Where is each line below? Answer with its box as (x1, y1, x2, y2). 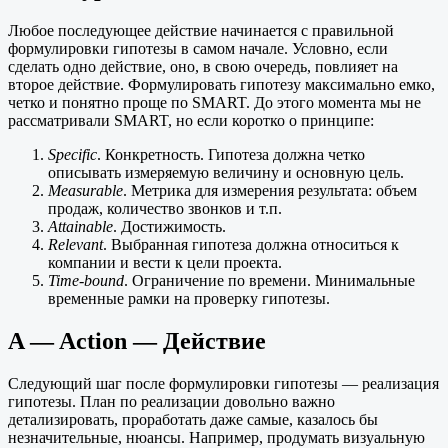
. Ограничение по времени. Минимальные (124, 271, 415, 289)
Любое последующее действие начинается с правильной (8, 21, 394, 39)
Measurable (48, 181, 123, 199)
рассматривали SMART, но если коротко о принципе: (8, 111, 374, 129)
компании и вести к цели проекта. (48, 253, 282, 271)
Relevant (48, 235, 103, 253)
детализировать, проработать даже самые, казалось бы (8, 410, 378, 428)
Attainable (48, 217, 113, 235)
